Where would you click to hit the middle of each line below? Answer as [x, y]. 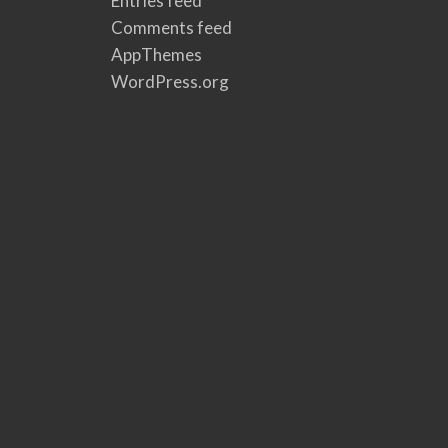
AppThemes [156, 55]
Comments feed [171, 28]
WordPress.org [169, 82]
